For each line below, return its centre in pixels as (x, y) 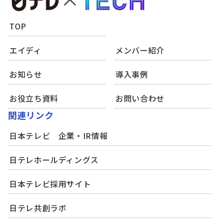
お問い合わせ (140, 98)
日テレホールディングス (54, 160)
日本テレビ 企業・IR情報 (59, 136)
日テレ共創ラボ (38, 208)
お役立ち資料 (34, 98)
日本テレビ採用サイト (50, 184)
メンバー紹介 (140, 50)
